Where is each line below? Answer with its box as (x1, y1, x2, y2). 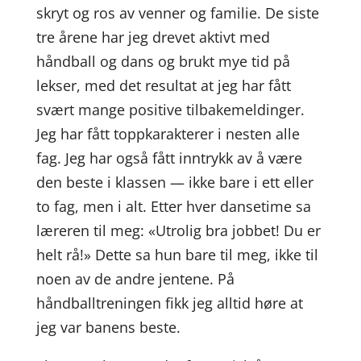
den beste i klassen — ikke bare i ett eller (35, 172, 313, 192)
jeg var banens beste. (35, 317, 180, 337)
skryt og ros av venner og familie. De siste (35, 3, 319, 23)
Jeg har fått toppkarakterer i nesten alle (35, 124, 300, 143)
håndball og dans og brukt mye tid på (35, 52, 290, 71)
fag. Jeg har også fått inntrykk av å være (35, 148, 302, 168)
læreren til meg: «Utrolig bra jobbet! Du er (35, 221, 321, 240)
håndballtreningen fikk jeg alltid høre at (35, 293, 303, 313)
